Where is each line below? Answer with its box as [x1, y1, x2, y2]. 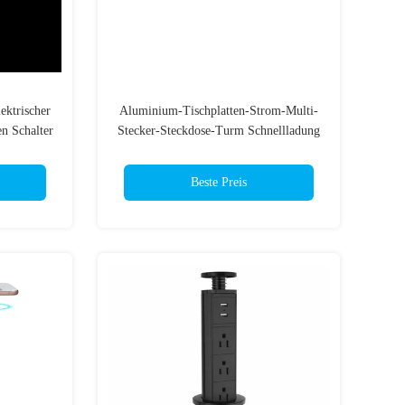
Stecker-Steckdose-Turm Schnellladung [118, 124, 320, 137]
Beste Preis [191, 175, 247, 189]
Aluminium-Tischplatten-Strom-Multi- [119, 104, 318, 118]
